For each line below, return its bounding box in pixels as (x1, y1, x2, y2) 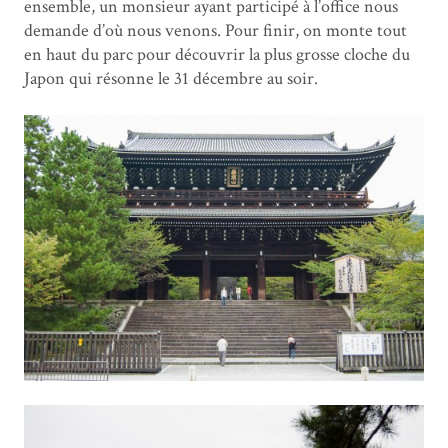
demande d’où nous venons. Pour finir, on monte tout (24, 19, 407, 43)
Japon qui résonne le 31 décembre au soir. (24, 67, 318, 91)
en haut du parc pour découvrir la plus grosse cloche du (24, 43, 410, 67)
